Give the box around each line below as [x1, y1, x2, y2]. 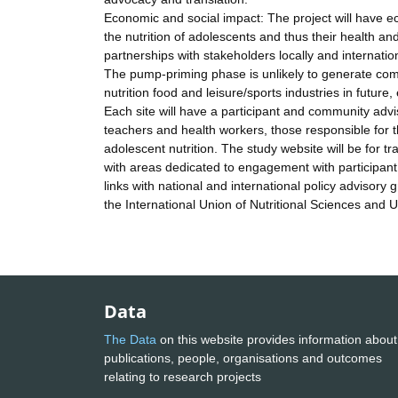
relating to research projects [104, 369, 265, 384]
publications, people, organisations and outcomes [104, 350, 382, 365]
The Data [104, 331, 156, 346]
